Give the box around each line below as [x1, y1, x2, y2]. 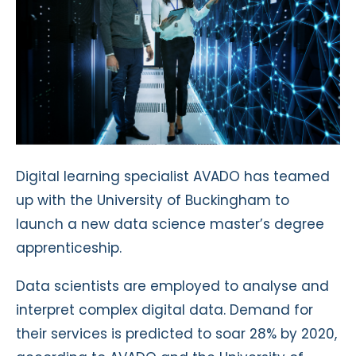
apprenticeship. [16, 238, 122, 257]
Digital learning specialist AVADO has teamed [16, 166, 330, 186]
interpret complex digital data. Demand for [16, 300, 313, 319]
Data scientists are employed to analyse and [16, 276, 329, 296]
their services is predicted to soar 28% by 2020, [16, 323, 337, 343]
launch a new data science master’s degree [16, 214, 324, 234]
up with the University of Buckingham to [16, 190, 289, 210]
